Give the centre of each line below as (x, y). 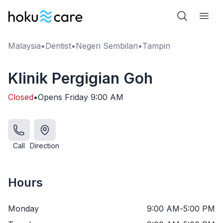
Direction (45, 145)
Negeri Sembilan (107, 46)
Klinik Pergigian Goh (80, 78)
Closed (21, 97)
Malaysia (24, 46)
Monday (23, 208)
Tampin (156, 46)
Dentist (58, 46)
